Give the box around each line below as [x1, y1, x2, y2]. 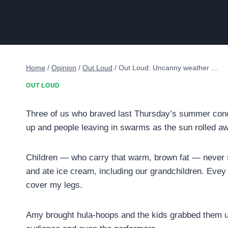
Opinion [51, 63, 76, 72]
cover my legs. [26, 180, 82, 190]
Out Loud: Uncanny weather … [119, 63, 218, 72]
